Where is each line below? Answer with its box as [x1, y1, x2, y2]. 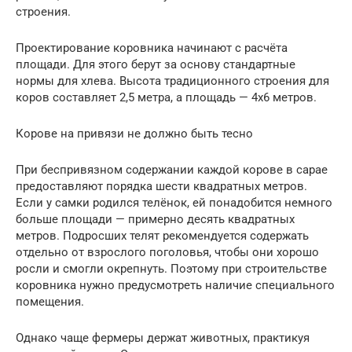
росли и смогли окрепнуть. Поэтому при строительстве [16, 262, 327, 277]
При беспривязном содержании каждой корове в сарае [16, 163, 328, 178]
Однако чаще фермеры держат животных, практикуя [16, 331, 310, 346]
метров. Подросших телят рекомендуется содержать [16, 229, 309, 244]
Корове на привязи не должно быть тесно [16, 126, 253, 141]
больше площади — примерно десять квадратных [16, 212, 295, 227]
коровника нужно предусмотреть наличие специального [16, 278, 335, 293]
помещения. [16, 295, 84, 310]
